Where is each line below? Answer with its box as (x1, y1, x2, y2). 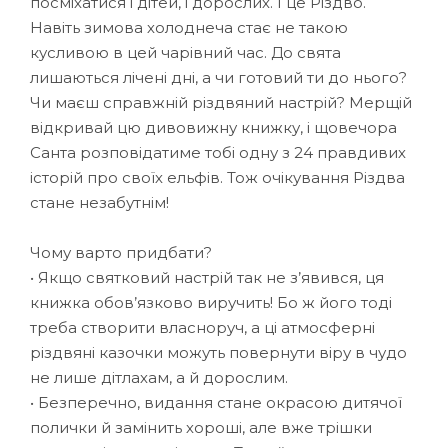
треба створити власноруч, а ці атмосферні (30, 317, 375, 337)
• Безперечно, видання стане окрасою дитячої (30, 392, 402, 412)
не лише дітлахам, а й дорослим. (30, 367, 288, 387)
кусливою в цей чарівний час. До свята (30, 42, 341, 62)
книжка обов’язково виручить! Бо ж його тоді (30, 292, 392, 312)
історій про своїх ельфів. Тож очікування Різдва (30, 167, 405, 187)
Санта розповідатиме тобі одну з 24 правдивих (30, 142, 406, 162)
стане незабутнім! (30, 192, 169, 212)
